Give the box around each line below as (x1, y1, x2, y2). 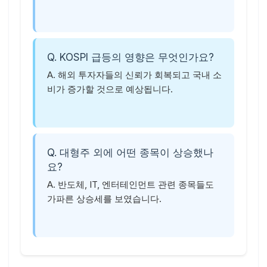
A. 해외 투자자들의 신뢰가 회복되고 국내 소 (47, 69, 222, 80)
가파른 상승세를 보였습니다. (47, 193, 162, 204)
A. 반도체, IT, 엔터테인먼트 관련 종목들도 (47, 179, 214, 190)
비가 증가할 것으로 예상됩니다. (47, 83, 173, 95)
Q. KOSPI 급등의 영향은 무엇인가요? (47, 51, 214, 63)
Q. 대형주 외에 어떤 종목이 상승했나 (47, 147, 213, 159)
